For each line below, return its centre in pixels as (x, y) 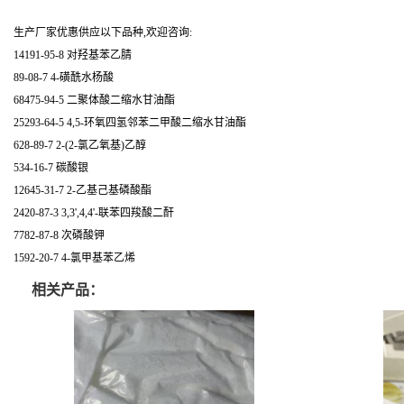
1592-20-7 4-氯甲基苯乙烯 (74, 258)
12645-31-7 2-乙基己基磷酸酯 (83, 190)
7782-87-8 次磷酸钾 (59, 235)
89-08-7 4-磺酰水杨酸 (64, 78)
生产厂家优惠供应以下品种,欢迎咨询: (103, 32)
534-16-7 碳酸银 (51, 168)
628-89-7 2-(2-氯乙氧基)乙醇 (80, 145)
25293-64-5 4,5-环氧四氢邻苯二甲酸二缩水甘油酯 (130, 123)
